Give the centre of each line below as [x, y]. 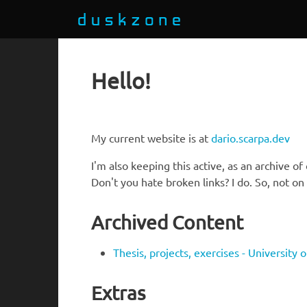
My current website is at [151, 138]
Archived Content [167, 222]
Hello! [121, 81]
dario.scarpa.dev [250, 138]
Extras [118, 293]
